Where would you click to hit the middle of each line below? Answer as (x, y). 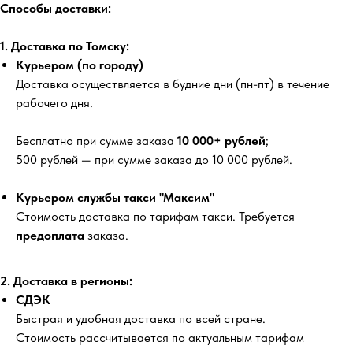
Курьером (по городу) (80, 65)
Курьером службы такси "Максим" (115, 198)
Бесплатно (45, 141)
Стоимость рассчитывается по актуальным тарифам (160, 338)
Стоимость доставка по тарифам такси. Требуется (155, 217)
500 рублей (47, 160)
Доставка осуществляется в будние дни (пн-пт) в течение (173, 84)
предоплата (50, 236)
